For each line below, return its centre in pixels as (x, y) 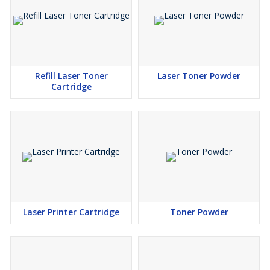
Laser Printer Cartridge (71, 212)
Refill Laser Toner (71, 76)
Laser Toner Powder (199, 76)
